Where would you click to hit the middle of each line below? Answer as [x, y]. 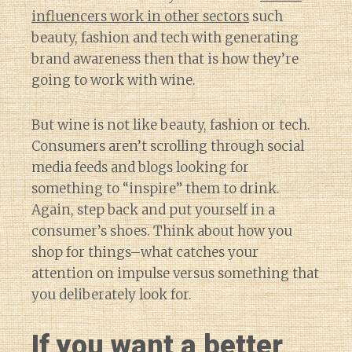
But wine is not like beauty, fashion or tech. [171, 125]
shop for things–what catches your [145, 252]
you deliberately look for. [112, 295]
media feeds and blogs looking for [140, 167]
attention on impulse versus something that [175, 273]
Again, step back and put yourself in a [153, 210]
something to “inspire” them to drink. [156, 189]
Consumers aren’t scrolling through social [168, 146]
